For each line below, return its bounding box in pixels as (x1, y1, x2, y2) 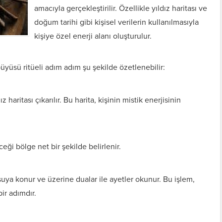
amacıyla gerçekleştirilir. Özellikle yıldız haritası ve (34, 3, 207, 13)
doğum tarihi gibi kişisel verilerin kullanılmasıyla (34, 17, 199, 27)
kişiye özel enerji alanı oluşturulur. (34, 31, 152, 41)
